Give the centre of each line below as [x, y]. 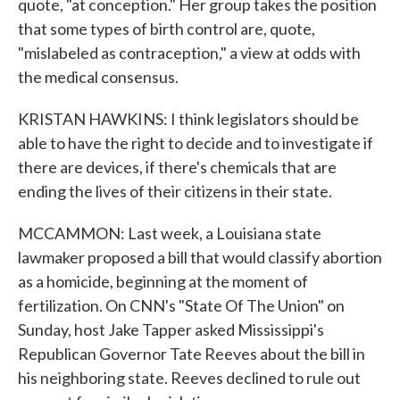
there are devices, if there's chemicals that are [177, 167]
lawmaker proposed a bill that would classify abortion [200, 257]
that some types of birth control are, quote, [167, 29]
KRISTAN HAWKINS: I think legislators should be [188, 119]
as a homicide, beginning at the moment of [163, 281]
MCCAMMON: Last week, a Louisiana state [170, 233]
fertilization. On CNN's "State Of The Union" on [181, 305]
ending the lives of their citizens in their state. [175, 191]
